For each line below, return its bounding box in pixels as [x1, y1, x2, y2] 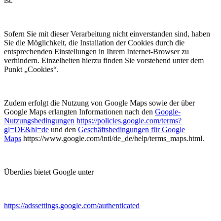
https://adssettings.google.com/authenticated [4, 201, 140, 210]
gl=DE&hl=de [4, 125, 49, 134]
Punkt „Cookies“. [4, 65, 59, 74]
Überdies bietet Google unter [4, 168, 94, 177]
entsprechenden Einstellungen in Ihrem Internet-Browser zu [4, 47, 189, 56]
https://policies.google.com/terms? [76, 116, 182, 125]
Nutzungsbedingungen [4, 116, 74, 125]
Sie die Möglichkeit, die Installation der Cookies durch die [4, 38, 184, 47]
